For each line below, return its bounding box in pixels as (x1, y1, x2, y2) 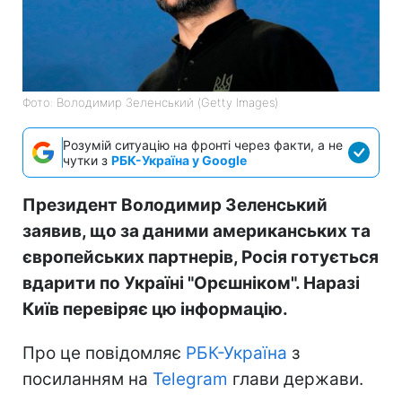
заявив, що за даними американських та (22, 220, 371, 241)
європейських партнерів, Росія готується (22, 246, 379, 267)
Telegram (153, 368, 228, 389)
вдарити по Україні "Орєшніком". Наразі (22, 272, 360, 293)
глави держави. (228, 368, 363, 389)
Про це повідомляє (22, 342, 186, 363)
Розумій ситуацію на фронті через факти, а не (63, 136, 343, 153)
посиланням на (22, 368, 153, 389)
